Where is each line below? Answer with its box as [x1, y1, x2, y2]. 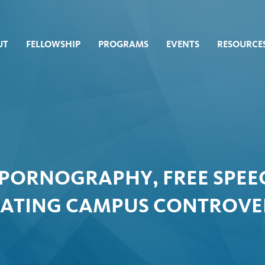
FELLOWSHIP [26, 38, 80, 50]
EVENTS [166, 38, 199, 50]
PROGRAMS [98, 38, 148, 50]
